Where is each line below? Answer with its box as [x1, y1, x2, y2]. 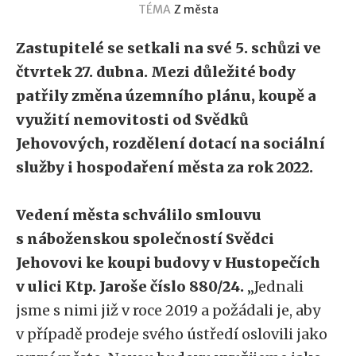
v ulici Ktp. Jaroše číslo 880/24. [16, 277, 244, 296]
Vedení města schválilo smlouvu [16, 206, 261, 224]
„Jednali [244, 277, 304, 296]
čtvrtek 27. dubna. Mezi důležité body [16, 63, 296, 81]
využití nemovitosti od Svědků [16, 110, 249, 129]
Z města [173, 2, 219, 17]
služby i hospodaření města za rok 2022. [16, 158, 313, 176]
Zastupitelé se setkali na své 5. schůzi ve [16, 39, 321, 57]
